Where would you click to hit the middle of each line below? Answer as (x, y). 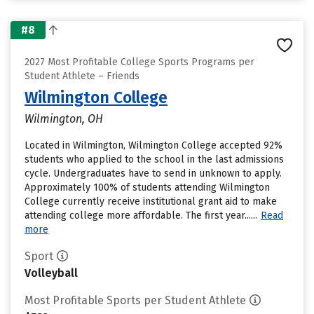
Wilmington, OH (64, 119)
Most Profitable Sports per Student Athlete (135, 300)
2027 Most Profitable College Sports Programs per (139, 62)
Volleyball (51, 273)
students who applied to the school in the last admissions (154, 159)
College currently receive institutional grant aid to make (151, 202)
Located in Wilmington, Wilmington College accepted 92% (153, 145)
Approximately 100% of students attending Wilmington (147, 187)
